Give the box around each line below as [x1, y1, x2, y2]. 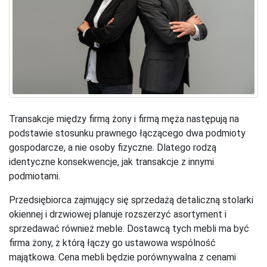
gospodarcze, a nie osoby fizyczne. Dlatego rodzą [9, 142, 216, 154]
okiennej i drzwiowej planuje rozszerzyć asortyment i [9, 209, 226, 221]
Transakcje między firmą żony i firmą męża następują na [9, 113, 239, 125]
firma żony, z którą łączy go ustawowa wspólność [9, 237, 216, 249]
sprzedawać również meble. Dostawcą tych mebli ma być [9, 223, 249, 235]
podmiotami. [9, 170, 60, 182]
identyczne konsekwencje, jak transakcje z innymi [9, 156, 214, 168]
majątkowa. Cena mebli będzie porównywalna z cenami [9, 252, 236, 263]
